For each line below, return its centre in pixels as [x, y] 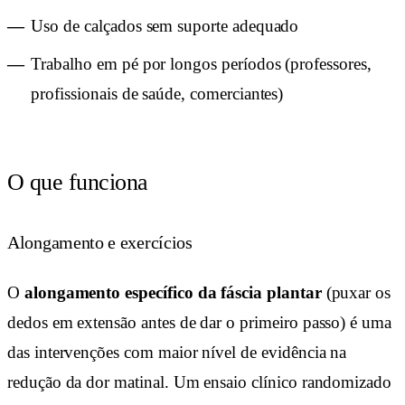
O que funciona [78, 182]
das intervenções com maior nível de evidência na [177, 353]
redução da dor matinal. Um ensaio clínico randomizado [199, 382]
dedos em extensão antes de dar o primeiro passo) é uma [199, 323]
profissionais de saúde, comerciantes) [157, 94]
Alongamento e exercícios [100, 243]
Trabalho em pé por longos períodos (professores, [201, 64]
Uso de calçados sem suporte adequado [165, 25]
